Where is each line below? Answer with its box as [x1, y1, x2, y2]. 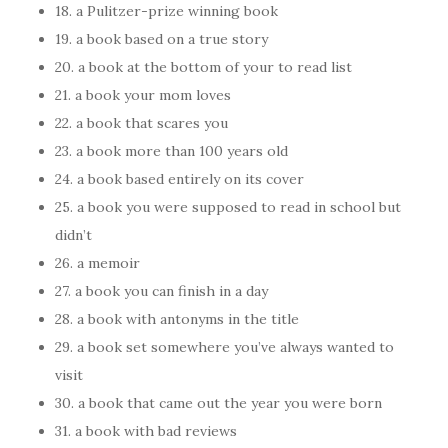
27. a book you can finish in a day [55, 282, 268, 300]
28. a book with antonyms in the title [55, 310, 299, 328]
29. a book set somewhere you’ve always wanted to [55, 338, 394, 356]
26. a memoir [55, 254, 140, 272]
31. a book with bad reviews [55, 422, 237, 440]
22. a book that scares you [55, 114, 228, 132]
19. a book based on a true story [55, 30, 268, 48]
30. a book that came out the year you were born [55, 394, 382, 412]
